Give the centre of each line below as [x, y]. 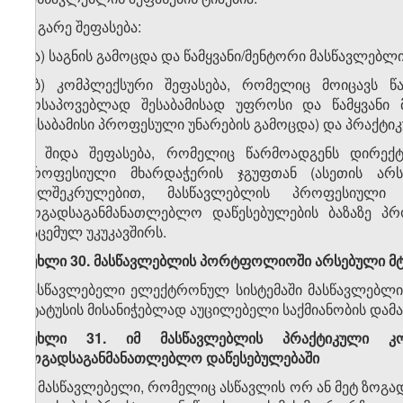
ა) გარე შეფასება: [82, 27]
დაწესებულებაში [263, 358]
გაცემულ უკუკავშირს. [94, 232]
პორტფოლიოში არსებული [292, 261]
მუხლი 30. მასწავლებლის [109, 261]
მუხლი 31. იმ [82, 338]
